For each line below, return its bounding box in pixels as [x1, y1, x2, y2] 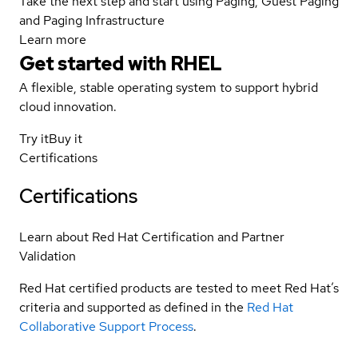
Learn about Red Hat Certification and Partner [19, 228, 284, 245]
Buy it [49, 129, 82, 147]
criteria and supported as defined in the [19, 298, 244, 316]
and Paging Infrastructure [19, 11, 165, 29]
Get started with [19, 50, 170, 76]
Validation [19, 247, 76, 265]
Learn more [19, 30, 86, 48]
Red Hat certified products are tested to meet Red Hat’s [19, 279, 339, 296]
